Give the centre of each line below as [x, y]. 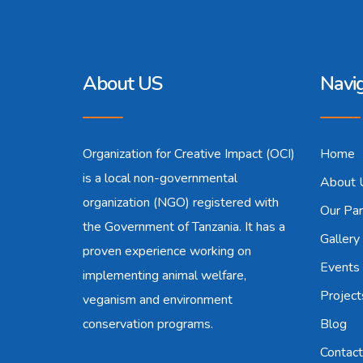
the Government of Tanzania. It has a [184, 227]
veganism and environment [158, 300]
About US [122, 83]
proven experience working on [167, 251]
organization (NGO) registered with [181, 203]
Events [340, 267]
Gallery [340, 239]
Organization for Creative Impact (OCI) [189, 154]
